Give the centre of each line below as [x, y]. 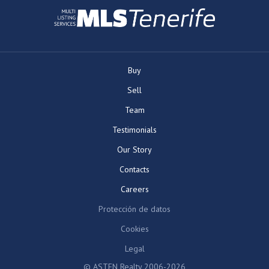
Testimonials [134, 129]
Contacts [134, 169]
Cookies [134, 228]
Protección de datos [134, 209]
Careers [134, 189]
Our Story [134, 149]
